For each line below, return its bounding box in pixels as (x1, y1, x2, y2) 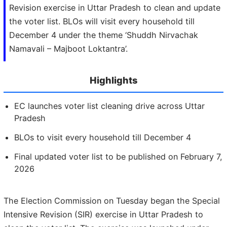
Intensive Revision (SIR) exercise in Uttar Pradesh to (4, 209, 203, 220)
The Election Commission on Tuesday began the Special (4, 196, 220, 206)
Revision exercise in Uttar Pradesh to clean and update (9, 3, 220, 13)
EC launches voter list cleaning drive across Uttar (14, 100, 205, 111)
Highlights (90, 74, 137, 86)
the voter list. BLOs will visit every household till (9, 16, 195, 27)
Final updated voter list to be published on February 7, (14, 151, 222, 162)
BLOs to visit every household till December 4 (14, 132, 191, 142)
